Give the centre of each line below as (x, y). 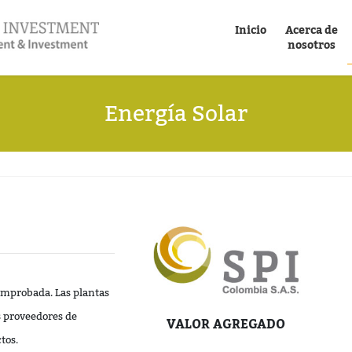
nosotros (312, 46)
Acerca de (312, 31)
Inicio (251, 31)
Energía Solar (176, 114)
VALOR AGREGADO (225, 325)
